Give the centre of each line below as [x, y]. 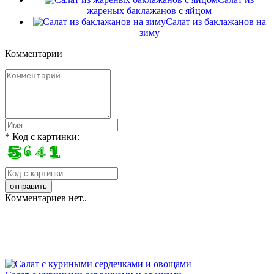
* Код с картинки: [42, 136]
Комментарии [34, 53]
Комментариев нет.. [46, 198]
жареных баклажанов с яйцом [149, 10]
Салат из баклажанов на [216, 21]
